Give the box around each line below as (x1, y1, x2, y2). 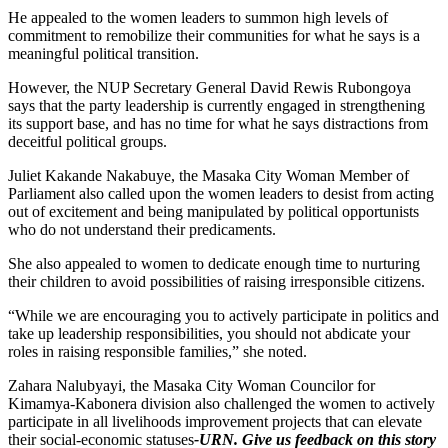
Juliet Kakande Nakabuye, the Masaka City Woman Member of (8, 167, 409, 185)
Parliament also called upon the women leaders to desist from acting (8, 185, 434, 203)
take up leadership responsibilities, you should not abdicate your (8, 325, 410, 343)
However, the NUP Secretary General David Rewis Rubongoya (8, 79, 411, 97)
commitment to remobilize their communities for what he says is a (8, 27, 420, 45)
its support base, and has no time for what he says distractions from (8, 115, 428, 133)
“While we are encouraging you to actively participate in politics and (8, 307, 439, 325)
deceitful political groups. (8, 133, 167, 151)
